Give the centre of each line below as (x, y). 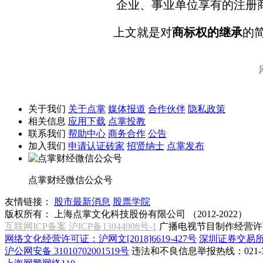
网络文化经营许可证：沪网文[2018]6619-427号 (101, 239)
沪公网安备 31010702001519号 (67, 251)
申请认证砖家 (96, 146)
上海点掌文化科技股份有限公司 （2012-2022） (151, 214)
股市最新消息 (82, 202)
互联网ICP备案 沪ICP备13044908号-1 (81, 227)
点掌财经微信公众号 (70, 180)
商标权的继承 (207, 33)
